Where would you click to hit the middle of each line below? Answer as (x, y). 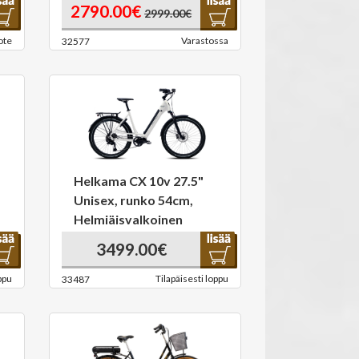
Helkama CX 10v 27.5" (139, 181)
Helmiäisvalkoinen (128, 219)
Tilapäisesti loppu (192, 278)
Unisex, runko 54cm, (133, 200)
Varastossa (205, 40)
